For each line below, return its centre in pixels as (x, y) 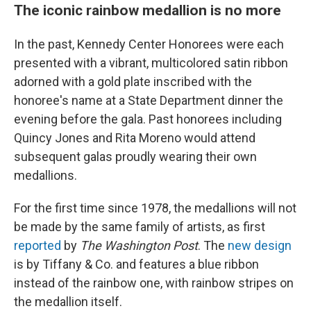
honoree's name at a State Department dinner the (149, 100)
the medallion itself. (68, 301)
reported (37, 245)
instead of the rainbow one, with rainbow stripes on (154, 283)
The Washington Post (139, 245)
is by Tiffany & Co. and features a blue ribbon (136, 264)
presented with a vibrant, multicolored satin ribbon (151, 62)
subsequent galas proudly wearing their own (135, 156)
